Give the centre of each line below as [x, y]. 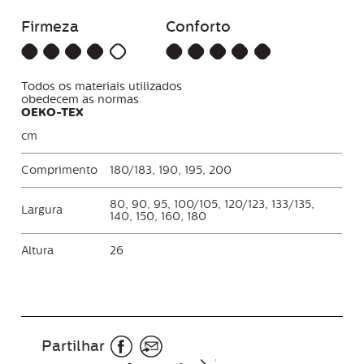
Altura [38, 250]
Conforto [199, 26]
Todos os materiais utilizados [102, 86]
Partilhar [74, 346]
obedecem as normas [80, 99]
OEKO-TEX [53, 112]
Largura [42, 210]
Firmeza [50, 26]
